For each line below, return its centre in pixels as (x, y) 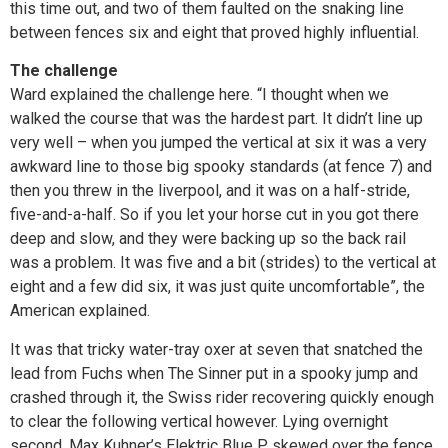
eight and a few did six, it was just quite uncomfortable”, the (217, 287)
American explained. (80, 311)
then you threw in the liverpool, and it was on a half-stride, (210, 191)
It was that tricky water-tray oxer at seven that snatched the (216, 349)
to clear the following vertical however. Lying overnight (199, 421)
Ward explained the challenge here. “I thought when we (199, 95)
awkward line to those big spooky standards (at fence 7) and (221, 167)
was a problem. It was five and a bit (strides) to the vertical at (223, 263)
